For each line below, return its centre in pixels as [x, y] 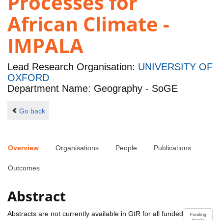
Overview [23, 148]
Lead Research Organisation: [73, 67]
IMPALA [45, 46]
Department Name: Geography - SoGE [93, 89]
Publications [172, 148]
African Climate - [88, 24]
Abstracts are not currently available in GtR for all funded [95, 213]
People [126, 148]
